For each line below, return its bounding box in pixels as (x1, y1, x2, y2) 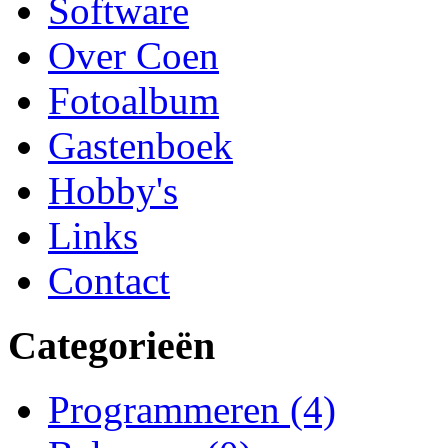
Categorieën (8, 322, 215, 368)
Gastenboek (48, 124, 233, 168)
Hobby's (48, 169, 178, 213)
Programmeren (48, 388, 280, 432)
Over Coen (48, 34, 219, 78)
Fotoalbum (48, 79, 219, 123)
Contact (48, 259, 170, 303)
